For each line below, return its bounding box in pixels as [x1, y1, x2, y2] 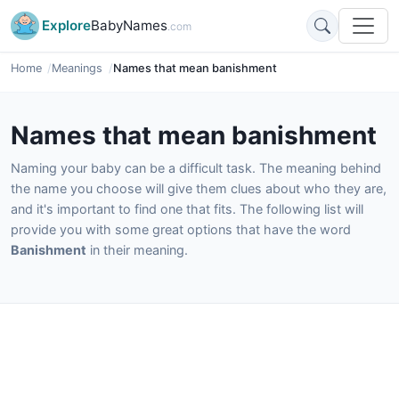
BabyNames [91, 17, 167, 34]
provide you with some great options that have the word [11, 222, 351, 237]
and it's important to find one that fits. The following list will [11, 201, 363, 216]
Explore [42, 17, 91, 34]
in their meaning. [86, 242, 188, 257]
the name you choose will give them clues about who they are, [11, 181, 387, 196]
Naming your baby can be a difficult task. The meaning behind [11, 160, 381, 175]
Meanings [52, 61, 103, 75]
